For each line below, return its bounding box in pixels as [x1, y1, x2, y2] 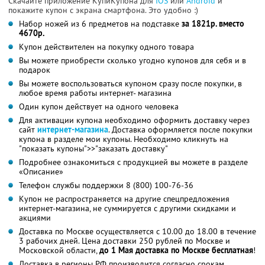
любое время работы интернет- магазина [19, 87, 172, 98]
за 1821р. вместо [182, 18, 244, 29]
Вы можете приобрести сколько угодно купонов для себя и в [19, 54, 246, 66]
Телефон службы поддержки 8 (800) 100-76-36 [19, 179, 193, 190]
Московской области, [19, 244, 99, 256]
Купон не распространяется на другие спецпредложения [19, 193, 230, 204]
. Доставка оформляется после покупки [108, 124, 253, 135]
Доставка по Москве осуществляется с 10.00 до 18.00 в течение [19, 225, 256, 237]
